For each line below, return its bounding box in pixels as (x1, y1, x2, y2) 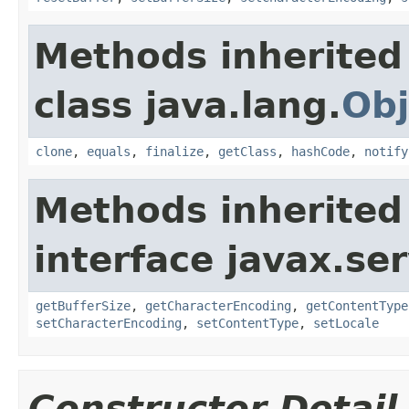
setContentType (196, 315, 299, 330)
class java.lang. (34, 84, 341, 126)
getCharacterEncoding (145, 298, 291, 313)
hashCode (291, 143, 350, 159)
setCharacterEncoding (36, 315, 182, 330)
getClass (218, 143, 277, 159)
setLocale (313, 315, 379, 330)
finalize (145, 143, 204, 159)
